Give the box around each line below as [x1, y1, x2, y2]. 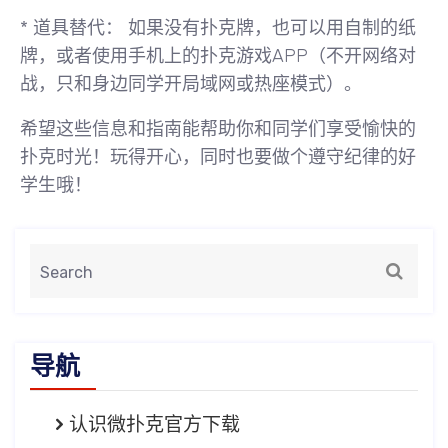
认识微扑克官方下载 [69, 413, 240, 437]
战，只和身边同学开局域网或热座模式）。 [20, 73, 362, 96]
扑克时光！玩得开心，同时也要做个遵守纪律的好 [20, 146, 416, 169]
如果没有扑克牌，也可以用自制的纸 [123, 17, 416, 40]
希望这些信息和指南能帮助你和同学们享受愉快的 [20, 118, 416, 141]
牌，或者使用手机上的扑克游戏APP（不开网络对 [20, 45, 416, 68]
